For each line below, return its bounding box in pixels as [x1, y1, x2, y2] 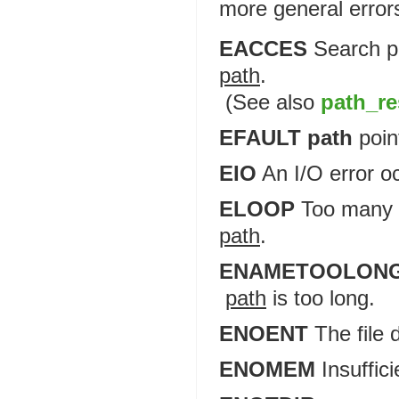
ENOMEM [219, 357, 315, 381]
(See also [225, 90, 321, 114]
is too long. [266, 286, 375, 310]
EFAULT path [219, 126, 353, 150]
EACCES [219, 37, 307, 61]
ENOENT [219, 322, 308, 346]
